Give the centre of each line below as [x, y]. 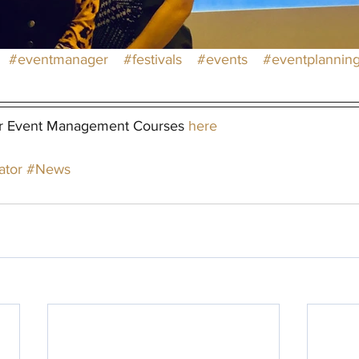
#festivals [153, 59]
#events [222, 59]
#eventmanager [58, 59]
